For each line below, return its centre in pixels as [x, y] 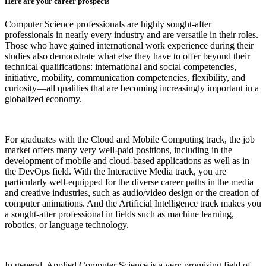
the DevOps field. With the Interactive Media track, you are [115, 172]
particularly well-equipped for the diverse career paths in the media [129, 182]
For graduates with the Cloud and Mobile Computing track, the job [130, 140]
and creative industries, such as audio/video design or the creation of [132, 193]
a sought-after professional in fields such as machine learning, [119, 214]
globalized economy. [43, 99]
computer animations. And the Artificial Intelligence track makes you [133, 204]
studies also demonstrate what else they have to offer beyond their [127, 56]
